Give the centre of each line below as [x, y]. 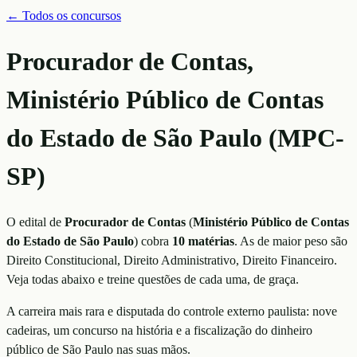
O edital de [35, 222]
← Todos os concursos [64, 16]
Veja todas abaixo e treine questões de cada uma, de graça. [153, 279]
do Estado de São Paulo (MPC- [175, 138]
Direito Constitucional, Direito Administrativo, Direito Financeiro [170, 260]
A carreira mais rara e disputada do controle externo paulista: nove [172, 311]
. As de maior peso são [291, 241]
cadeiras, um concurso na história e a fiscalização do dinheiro [159, 330]
